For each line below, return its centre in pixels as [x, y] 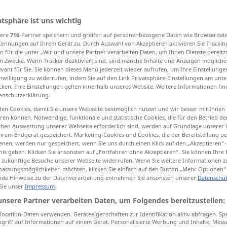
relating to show [153, 183]
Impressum [40, 186]
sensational [144, 139]
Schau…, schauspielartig [150, 66]
